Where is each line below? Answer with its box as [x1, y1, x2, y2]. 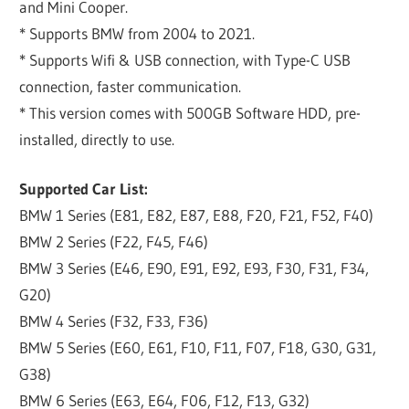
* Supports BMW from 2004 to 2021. [19, 23, 256, 43]
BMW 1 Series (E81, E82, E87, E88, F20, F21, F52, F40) [19, 205, 374, 225]
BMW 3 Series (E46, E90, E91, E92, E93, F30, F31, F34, [19, 258, 370, 278]
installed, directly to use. [19, 129, 175, 149]
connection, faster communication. [19, 76, 242, 96]
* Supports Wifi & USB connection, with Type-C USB [19, 49, 351, 69]
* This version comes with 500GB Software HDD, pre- [19, 102, 362, 122]
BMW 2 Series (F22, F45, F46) [19, 232, 209, 252]
